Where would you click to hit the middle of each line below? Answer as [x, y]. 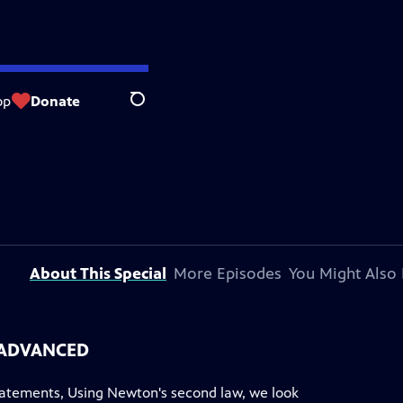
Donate [55, 101]
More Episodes [228, 273]
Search [152, 109]
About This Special [98, 273]
